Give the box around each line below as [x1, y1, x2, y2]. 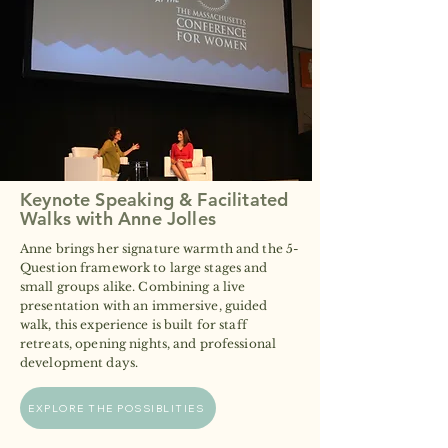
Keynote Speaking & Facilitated [20, 188, 289, 211]
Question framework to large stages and [20, 260, 268, 275]
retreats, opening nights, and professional [20, 336, 277, 351]
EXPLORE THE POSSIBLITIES [28, 401, 204, 415]
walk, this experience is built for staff [20, 317, 247, 332]
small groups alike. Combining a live [20, 279, 246, 294]
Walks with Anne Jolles [20, 207, 216, 230]
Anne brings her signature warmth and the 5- [20, 241, 300, 256]
